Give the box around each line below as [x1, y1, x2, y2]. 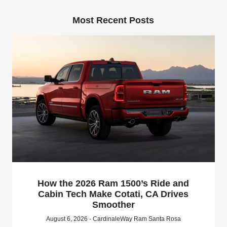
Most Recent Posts [72, 15, 155, 26]
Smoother [92, 199, 135, 210]
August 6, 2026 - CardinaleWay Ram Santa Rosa [46, 215, 181, 222]
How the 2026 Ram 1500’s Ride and [37, 178, 190, 188]
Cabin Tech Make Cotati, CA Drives [38, 188, 189, 199]
